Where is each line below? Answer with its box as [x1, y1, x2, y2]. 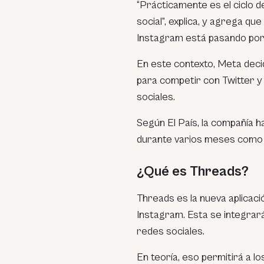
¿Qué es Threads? [137, 163, 249, 180]
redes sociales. [137, 225, 204, 237]
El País [167, 117, 197, 129]
